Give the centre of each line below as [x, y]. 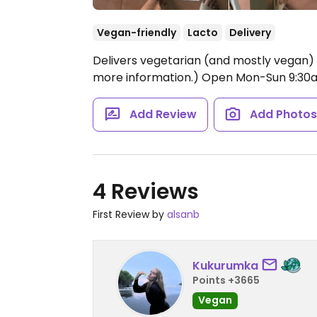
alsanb [183, 214]
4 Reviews [146, 192]
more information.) [147, 77]
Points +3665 [226, 280]
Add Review [163, 114]
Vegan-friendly [137, 33]
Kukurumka [225, 265]
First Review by [130, 214]
